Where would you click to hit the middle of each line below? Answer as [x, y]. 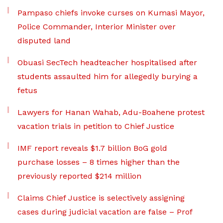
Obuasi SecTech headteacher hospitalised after [107, 63]
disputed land [44, 41]
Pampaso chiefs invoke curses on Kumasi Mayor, [111, 13]
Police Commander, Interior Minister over [97, 27]
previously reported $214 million [79, 176]
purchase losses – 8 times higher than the [99, 162]
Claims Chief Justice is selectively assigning [101, 198]
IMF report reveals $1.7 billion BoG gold [92, 148]
